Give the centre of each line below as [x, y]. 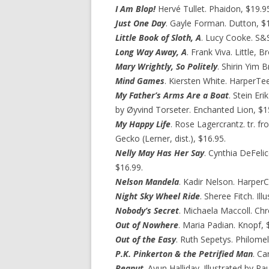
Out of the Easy [146, 239]
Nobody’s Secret [147, 210]
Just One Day [141, 23]
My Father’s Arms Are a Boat [172, 95]
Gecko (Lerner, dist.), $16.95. [171, 138]
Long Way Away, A [151, 52]
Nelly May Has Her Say [160, 153]
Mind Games [140, 81]
